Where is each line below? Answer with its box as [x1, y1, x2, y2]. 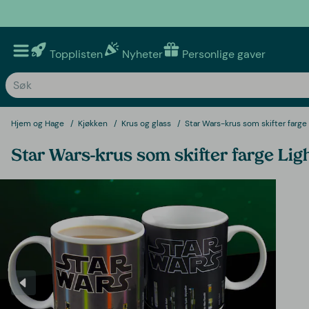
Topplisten [50, 46, 103, 61]
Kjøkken [78, 117, 108, 129]
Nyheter [122, 46, 163, 61]
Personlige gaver [182, 46, 266, 61]
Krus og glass [121, 117, 171, 129]
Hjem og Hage [11, 117, 64, 129]
